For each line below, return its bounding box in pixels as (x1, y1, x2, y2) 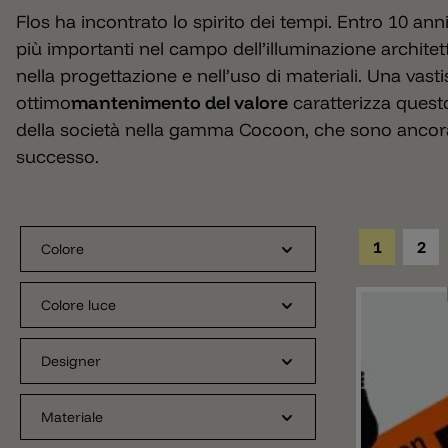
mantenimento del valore (71, 91, 288, 114)
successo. (16, 145, 99, 168)
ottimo (16, 91, 71, 114)
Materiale (41, 408, 103, 426)
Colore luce (41, 296, 116, 314)
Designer (41, 352, 101, 370)
